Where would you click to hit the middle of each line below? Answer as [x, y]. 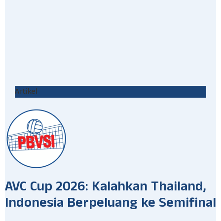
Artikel [26, 92]
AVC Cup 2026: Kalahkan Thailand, [106, 189]
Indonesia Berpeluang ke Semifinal [110, 205]
